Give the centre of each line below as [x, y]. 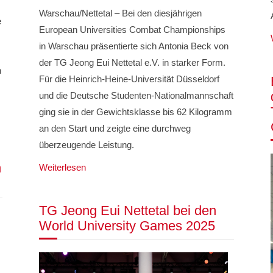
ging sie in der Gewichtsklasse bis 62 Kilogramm [135, 112]
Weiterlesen [62, 168]
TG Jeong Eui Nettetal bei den [127, 211]
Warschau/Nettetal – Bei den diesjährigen [120, 13]
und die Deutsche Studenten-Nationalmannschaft [136, 96]
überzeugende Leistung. [86, 145]
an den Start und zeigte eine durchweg [115, 129]
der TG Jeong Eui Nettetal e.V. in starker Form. [132, 63]
